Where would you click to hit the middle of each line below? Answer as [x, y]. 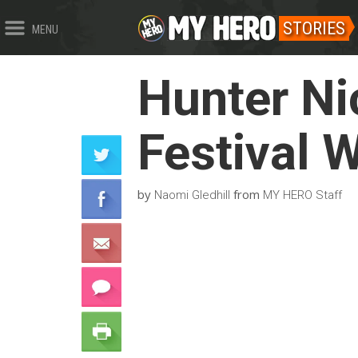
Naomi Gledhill [192, 195]
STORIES [314, 28]
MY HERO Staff [302, 195]
